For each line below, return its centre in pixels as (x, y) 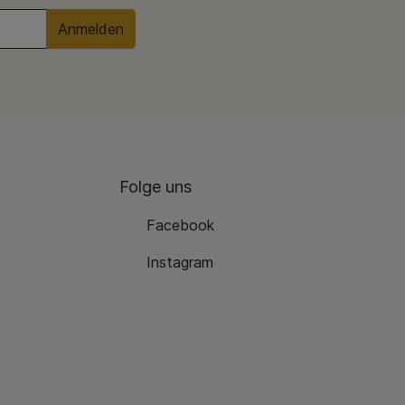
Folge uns (155, 186)
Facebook (180, 225)
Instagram (180, 262)
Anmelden (91, 29)
